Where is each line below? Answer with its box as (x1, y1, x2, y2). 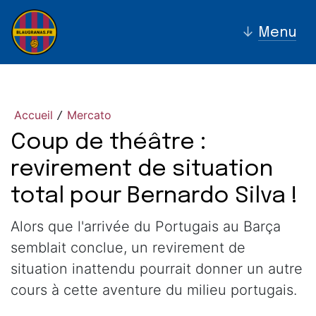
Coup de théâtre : (11, 131, 206, 154)
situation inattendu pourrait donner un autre (11, 260, 303, 277)
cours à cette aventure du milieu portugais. (11, 281, 297, 298)
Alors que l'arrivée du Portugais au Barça (11, 218, 281, 235)
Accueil (14, 108, 53, 122)
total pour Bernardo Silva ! (11, 185, 298, 208)
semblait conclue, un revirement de (11, 239, 245, 256)
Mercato (67, 108, 111, 122)
